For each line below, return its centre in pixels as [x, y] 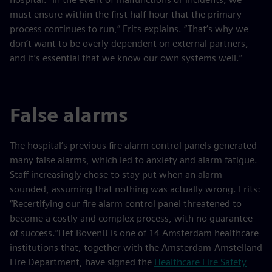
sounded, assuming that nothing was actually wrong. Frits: [135, 189]
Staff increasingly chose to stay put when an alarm [116, 175]
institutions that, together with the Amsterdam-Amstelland [136, 247]
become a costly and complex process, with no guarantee [131, 218]
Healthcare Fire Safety [200, 262]
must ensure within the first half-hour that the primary [126, 14]
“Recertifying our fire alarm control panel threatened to [126, 204]
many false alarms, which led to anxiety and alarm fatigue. [134, 160]
